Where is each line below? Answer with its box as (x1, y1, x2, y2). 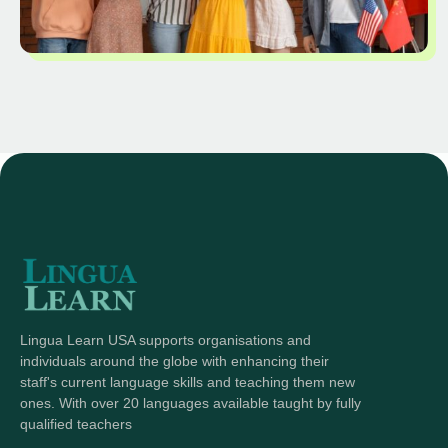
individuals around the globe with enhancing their (20, 352, 329, 369)
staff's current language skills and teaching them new (20, 373, 355, 390)
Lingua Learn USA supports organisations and (20, 331, 311, 348)
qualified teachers (20, 415, 132, 432)
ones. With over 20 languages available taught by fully (20, 394, 361, 411)
